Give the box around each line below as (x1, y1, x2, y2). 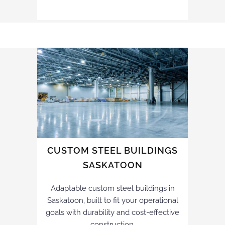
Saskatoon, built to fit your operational (47, 195, 178, 205)
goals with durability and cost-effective (46, 207, 179, 217)
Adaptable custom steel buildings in (50, 183, 175, 193)
